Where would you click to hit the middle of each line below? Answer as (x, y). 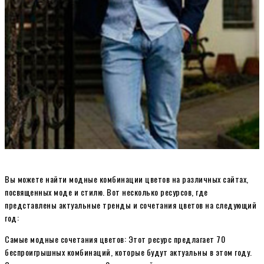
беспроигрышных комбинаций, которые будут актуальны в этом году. (128, 252)
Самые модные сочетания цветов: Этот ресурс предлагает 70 (115, 239)
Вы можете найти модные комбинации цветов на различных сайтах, (127, 179)
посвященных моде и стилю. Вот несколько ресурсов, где (106, 192)
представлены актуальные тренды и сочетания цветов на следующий (131, 204)
